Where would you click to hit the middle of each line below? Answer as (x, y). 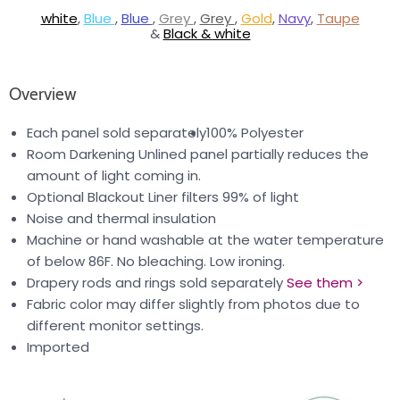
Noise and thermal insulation (121, 219)
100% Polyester (255, 133)
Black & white (207, 34)
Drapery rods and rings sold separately (155, 283)
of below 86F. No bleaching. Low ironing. (156, 262)
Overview (43, 95)
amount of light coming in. (114, 176)
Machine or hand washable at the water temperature (205, 240)
